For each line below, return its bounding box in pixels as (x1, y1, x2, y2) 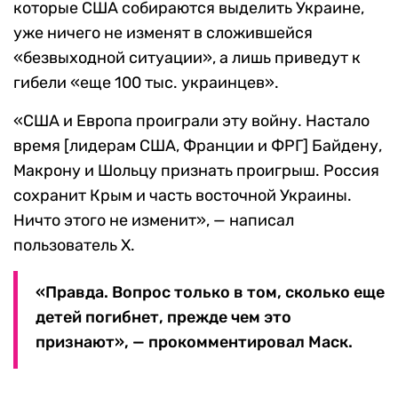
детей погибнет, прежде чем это (36, 307, 291, 328)
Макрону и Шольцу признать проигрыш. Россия (13, 161, 379, 181)
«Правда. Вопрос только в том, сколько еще (36, 283, 385, 303)
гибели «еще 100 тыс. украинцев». (13, 73, 279, 93)
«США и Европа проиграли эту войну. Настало (13, 111, 370, 131)
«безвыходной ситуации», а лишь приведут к (13, 48, 361, 68)
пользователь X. (13, 235, 135, 256)
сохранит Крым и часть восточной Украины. (13, 186, 352, 206)
